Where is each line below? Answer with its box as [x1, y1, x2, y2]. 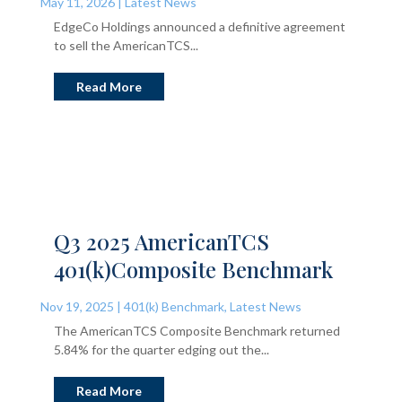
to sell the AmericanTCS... [53, 37, 198, 53]
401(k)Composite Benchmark [53, 254, 333, 284]
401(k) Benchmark [123, 298, 224, 314]
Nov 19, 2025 [39, 298, 114, 314]
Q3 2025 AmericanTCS [53, 226, 269, 256]
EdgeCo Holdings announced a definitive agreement [53, 18, 345, 34]
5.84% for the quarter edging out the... [53, 341, 269, 357]
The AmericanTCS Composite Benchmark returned [53, 322, 340, 338]
